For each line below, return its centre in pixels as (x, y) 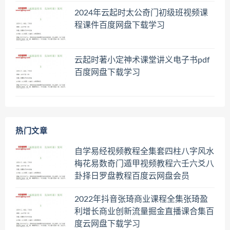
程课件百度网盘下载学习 (120, 25)
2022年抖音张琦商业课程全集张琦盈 (141, 199)
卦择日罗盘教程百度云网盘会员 (132, 176)
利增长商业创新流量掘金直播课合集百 (144, 211)
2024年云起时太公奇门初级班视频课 (141, 13)
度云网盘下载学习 (107, 224)
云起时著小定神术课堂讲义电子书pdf (142, 60)
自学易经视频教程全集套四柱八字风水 (144, 152)
